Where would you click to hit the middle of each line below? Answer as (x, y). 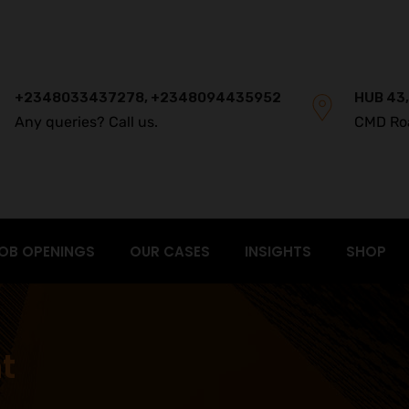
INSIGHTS (278, 251)
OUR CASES (170, 251)
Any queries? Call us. (86, 121)
